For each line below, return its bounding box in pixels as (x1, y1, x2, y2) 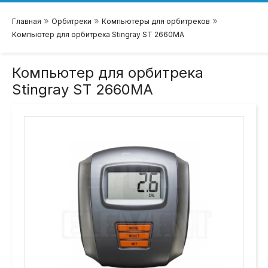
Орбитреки (51, 17, 92, 26)
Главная (12, 17, 41, 26)
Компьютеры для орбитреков (102, 17, 210, 26)
